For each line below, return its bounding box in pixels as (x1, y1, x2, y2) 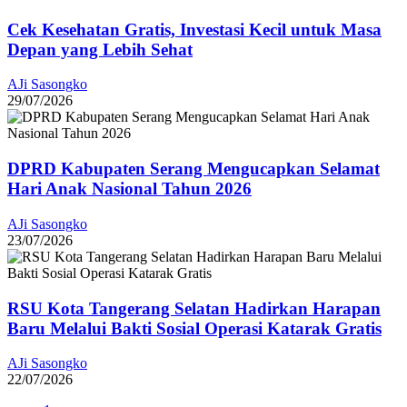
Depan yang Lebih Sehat (7, 39, 193, 59)
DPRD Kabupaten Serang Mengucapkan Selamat (7, 159, 380, 179)
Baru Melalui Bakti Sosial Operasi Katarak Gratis (7, 318, 382, 338)
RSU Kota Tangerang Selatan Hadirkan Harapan (7, 298, 381, 318)
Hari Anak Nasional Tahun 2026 (7, 179, 252, 199)
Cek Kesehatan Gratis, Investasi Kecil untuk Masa (7, 19, 382, 39)
